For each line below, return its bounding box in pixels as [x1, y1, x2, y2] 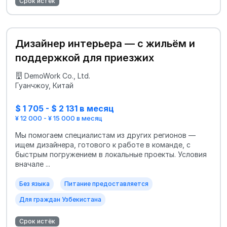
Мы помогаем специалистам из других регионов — [15, 130, 196, 139]
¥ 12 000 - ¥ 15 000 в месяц [15, 113, 102, 122]
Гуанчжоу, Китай [15, 81, 73, 90]
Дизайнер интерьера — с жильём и [15, 37, 195, 50]
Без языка [19, 179, 50, 187]
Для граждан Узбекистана [19, 195, 101, 203]
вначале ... [15, 159, 50, 168]
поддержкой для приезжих [15, 51, 154, 64]
